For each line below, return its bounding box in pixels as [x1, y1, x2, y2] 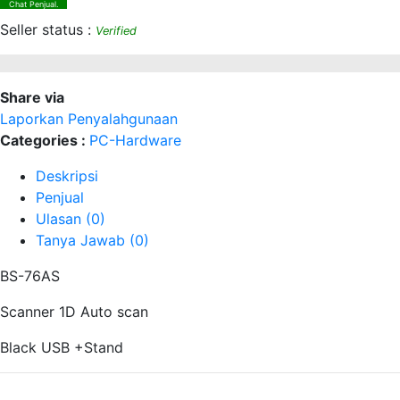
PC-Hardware [89, 131, 181, 149]
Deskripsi [36, 167, 98, 185]
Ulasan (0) [36, 210, 105, 228]
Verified [96, 24, 137, 37]
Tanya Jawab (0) [36, 231, 149, 249]
